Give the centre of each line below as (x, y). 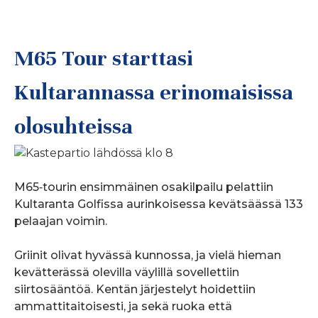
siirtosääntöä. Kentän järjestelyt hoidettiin (135, 289)
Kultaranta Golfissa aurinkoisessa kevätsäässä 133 (159, 204)
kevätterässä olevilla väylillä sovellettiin (127, 272)
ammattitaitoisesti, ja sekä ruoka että (123, 306)
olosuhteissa (73, 127)
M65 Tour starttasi (104, 59)
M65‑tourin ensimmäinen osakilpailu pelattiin (144, 187)
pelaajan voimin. (61, 221)
